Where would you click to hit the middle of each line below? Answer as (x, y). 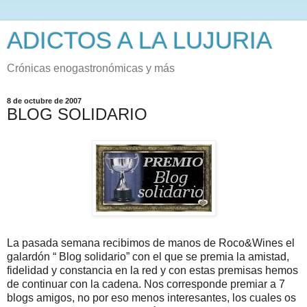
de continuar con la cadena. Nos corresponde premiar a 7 (146, 284)
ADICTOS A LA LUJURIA (139, 40)
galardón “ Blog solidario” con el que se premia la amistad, (148, 256)
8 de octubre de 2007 (44, 101)
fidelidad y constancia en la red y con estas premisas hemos (152, 270)
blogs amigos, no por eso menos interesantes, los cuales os (151, 297)
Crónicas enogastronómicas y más (91, 68)
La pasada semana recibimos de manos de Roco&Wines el (151, 243)
